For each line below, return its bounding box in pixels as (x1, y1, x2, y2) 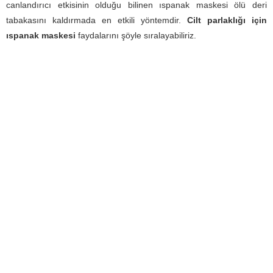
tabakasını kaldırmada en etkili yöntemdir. (6, 15, 187, 26)
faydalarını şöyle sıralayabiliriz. (76, 30, 196, 41)
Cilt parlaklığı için (187, 15, 267, 26)
